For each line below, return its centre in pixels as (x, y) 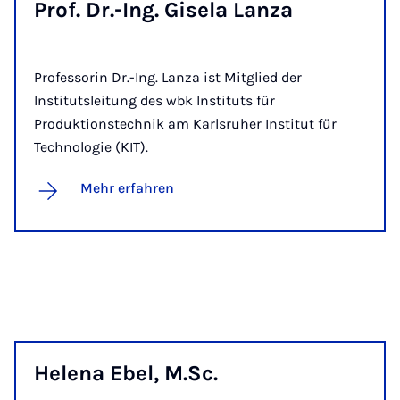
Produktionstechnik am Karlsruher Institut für (185, 124)
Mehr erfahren (127, 188)
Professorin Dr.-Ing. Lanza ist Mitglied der (168, 78)
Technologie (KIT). (91, 147)
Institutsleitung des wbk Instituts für (154, 101)
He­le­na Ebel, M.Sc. (126, 374)
